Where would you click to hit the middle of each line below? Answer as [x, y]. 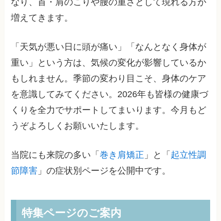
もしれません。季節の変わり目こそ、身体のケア [109, 79]
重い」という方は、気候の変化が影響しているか [109, 63]
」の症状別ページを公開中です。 [104, 171]
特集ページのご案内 [71, 212]
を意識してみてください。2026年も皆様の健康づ [110, 94]
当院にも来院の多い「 [55, 155]
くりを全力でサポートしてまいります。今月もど [109, 110]
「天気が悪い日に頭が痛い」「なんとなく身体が [109, 47]
